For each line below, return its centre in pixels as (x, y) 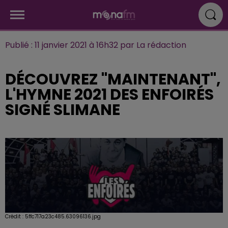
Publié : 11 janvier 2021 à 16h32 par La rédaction (96, 45)
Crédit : (15, 216)
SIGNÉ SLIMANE (63, 110)
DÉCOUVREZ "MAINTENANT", (113, 79)
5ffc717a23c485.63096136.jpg (63, 216)
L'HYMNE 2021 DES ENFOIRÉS (109, 95)
